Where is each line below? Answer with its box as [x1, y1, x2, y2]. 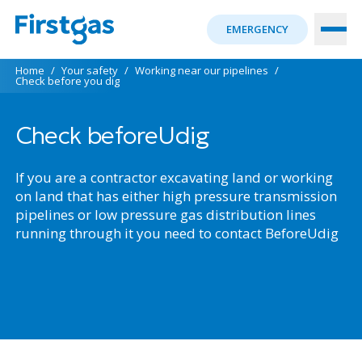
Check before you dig [15, 74, 120, 88]
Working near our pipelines [134, 63, 268, 78]
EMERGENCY [226, 21, 289, 36]
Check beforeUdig [15, 120, 210, 150]
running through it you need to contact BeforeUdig [15, 224, 339, 242]
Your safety [61, 63, 118, 78]
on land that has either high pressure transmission [15, 187, 337, 205]
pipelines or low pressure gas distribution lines [15, 205, 316, 224]
